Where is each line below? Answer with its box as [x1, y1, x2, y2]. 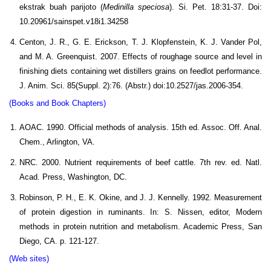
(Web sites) [9, 254, 49, 264]
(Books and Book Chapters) [9, 99, 106, 108]
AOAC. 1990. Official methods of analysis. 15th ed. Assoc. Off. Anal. [19, 122, 262, 132]
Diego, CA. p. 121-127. [19, 236, 99, 246]
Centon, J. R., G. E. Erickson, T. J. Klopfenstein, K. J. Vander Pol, [19, 37, 262, 47]
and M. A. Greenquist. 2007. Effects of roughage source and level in [19, 51, 262, 61]
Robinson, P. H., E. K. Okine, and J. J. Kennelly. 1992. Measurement [19, 192, 262, 202]
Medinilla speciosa [103, 2, 169, 11]
